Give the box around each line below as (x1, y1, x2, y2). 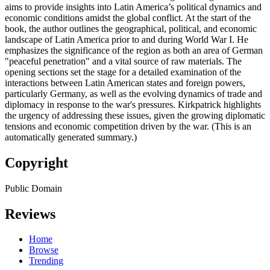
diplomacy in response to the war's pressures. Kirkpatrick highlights (5, 99, 261, 110)
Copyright (5, 154, 68, 171)
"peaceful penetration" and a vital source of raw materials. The (5, 55, 242, 66)
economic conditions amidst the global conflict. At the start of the (5, 12, 251, 23)
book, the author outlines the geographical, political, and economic (5, 23, 257, 34)
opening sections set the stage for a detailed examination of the (5, 66, 241, 77)
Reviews (5, 206, 55, 222)
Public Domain (5, 183, 62, 193)
